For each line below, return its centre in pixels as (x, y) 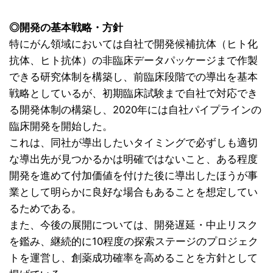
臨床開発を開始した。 (61, 126)
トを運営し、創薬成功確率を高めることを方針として (133, 258)
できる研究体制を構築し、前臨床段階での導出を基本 (133, 77)
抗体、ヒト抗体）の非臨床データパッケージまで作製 (133, 61)
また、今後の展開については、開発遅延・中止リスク (133, 225)
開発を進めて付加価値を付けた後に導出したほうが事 (133, 176)
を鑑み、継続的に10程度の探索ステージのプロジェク (134, 242)
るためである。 (45, 209)
